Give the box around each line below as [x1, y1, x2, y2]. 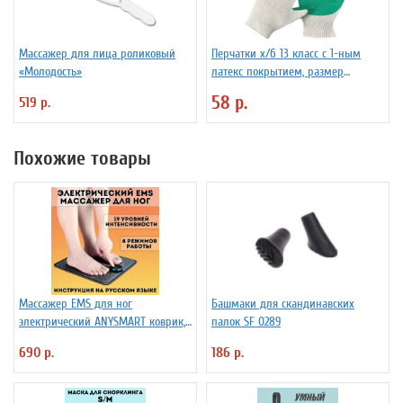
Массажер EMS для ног [19, 296, 132, 312]
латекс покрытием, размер [211, 64, 344, 80]
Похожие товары [13, 147, 151, 171]
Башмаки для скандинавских [211, 296, 354, 312]
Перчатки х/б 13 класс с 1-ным [211, 46, 361, 62]
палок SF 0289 [211, 314, 281, 330]
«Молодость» [19, 64, 82, 80]
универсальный [211, 82, 289, 98]
